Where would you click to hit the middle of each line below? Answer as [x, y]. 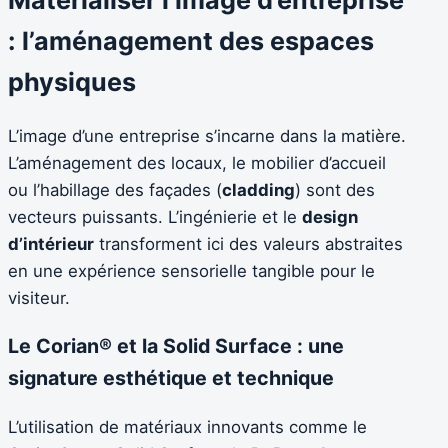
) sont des [335, 190]
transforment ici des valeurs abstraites [248, 244]
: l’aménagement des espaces [191, 41]
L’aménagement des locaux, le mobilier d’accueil [197, 163]
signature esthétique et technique [171, 378]
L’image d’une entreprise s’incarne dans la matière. [207, 136]
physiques [72, 82]
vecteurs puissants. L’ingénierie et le [155, 217]
